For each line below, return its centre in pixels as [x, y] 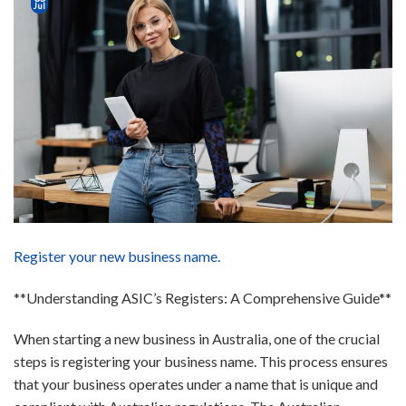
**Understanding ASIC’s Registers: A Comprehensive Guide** [203, 297]
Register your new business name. [117, 256]
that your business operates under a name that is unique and [196, 384]
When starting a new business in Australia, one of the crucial [197, 339]
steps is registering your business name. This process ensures [201, 362]
